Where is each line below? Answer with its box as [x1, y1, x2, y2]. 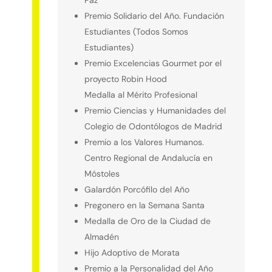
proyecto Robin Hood [84, 73, 167, 84]
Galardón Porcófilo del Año [84, 183, 189, 195]
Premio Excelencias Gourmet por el [84, 57, 222, 69]
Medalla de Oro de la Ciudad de [84, 215, 211, 226]
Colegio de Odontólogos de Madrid [84, 120, 222, 132]
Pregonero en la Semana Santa [84, 199, 205, 211]
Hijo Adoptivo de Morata [84, 246, 180, 258]
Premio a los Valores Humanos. [84, 136, 204, 148]
